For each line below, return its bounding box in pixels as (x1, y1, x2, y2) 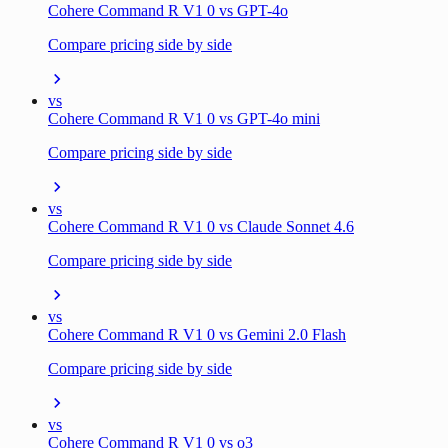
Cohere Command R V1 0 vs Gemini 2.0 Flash (48, 326, 346, 344)
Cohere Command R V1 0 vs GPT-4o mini (48, 110, 320, 128)
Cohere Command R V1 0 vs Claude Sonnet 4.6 (48, 218, 354, 236)
